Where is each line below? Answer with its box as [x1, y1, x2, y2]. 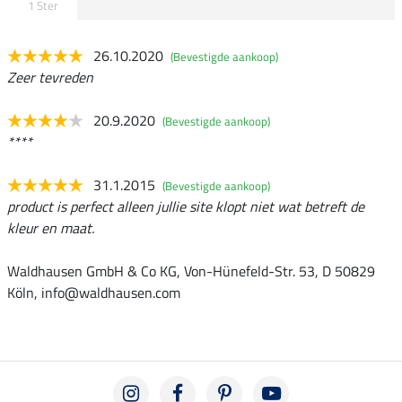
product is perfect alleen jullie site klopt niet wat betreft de [7, 195, 364, 217]
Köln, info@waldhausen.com [7, 281, 180, 303]
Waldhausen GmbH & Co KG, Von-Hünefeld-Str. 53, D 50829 [7, 259, 375, 282]
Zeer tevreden [7, 66, 93, 88]
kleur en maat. [7, 216, 94, 239]
